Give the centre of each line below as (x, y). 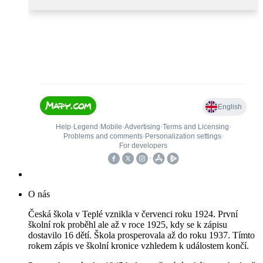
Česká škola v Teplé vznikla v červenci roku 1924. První (133, 214)
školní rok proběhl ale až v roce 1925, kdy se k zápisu (128, 225)
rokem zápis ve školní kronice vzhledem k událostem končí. (139, 246)
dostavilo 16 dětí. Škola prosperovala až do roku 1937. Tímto (141, 235)
